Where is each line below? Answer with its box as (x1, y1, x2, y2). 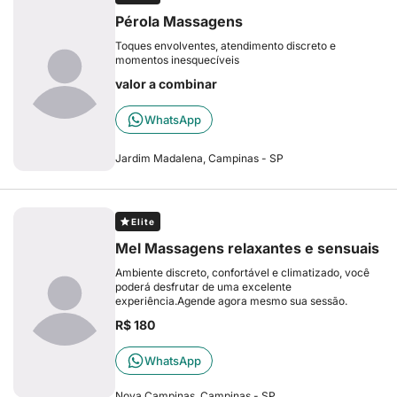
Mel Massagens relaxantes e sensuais (115, 239, 379, 257)
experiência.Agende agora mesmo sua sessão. (115, 294, 347, 307)
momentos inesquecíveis (115, 53, 239, 66)
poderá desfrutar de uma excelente (115, 280, 292, 293)
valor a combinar (115, 76, 217, 91)
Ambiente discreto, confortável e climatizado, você (115, 266, 370, 279)
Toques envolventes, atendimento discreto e (115, 39, 336, 52)
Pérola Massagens (115, 12, 243, 30)
